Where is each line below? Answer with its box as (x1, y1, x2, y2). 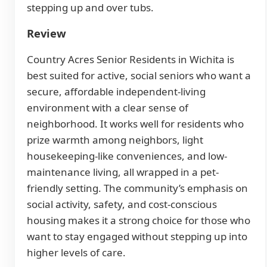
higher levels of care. (27, 246, 126, 260)
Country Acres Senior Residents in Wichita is (27, 52, 234, 67)
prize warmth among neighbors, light (27, 133, 203, 147)
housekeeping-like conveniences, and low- (27, 149, 227, 163)
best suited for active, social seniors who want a (27, 69, 251, 83)
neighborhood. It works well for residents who (27, 117, 244, 131)
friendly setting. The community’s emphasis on (27, 181, 248, 195)
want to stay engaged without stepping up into (27, 229, 247, 244)
